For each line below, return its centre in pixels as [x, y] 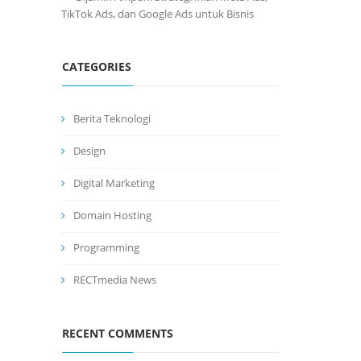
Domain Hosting [112, 215]
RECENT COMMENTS [118, 333]
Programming [106, 247]
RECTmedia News [115, 280]
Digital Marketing [114, 183]
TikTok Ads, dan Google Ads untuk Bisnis [158, 14]
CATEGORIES [97, 66]
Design [89, 151]
